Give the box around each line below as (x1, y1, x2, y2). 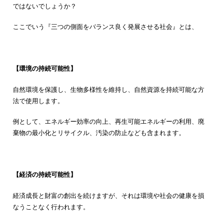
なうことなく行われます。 (12, 202, 89, 211)
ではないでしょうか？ (12, 1, 77, 10)
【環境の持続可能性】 (12, 64, 77, 73)
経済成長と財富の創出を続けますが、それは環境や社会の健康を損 (12, 191, 204, 199)
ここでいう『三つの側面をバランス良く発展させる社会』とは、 (12, 23, 198, 31)
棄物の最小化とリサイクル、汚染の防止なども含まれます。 (12, 129, 185, 137)
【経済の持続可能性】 (12, 170, 77, 179)
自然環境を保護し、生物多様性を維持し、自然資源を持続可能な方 (12, 85, 204, 93)
